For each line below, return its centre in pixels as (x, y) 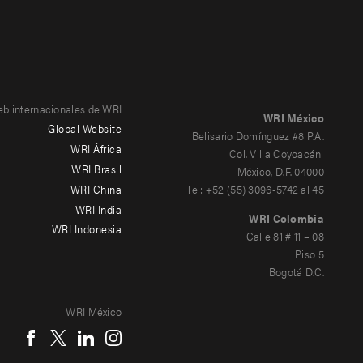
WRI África (96, 149)
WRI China (96, 188)
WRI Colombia (286, 218)
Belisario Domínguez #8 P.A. (258, 135)
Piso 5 (310, 253)
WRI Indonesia (87, 229)
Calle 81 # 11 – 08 (285, 235)
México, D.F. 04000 (280, 171)
